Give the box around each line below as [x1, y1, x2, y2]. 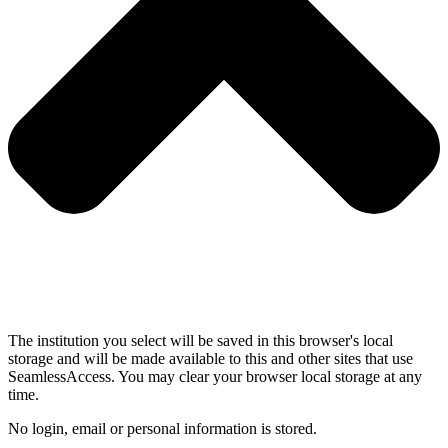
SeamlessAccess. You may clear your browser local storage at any [8, 368, 422, 386]
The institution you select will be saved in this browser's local [8, 332, 393, 350]
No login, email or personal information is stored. [8, 420, 317, 438]
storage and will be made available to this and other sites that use [8, 350, 413, 368]
